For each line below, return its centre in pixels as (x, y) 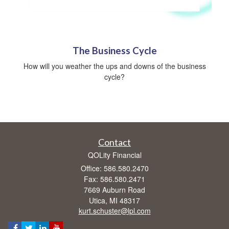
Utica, (98, 200)
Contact (114, 142)
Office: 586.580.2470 (114, 168)
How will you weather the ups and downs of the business (114, 66)
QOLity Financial (114, 155)
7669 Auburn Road (114, 189)
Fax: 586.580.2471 (114, 179)
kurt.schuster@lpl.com (114, 210)
